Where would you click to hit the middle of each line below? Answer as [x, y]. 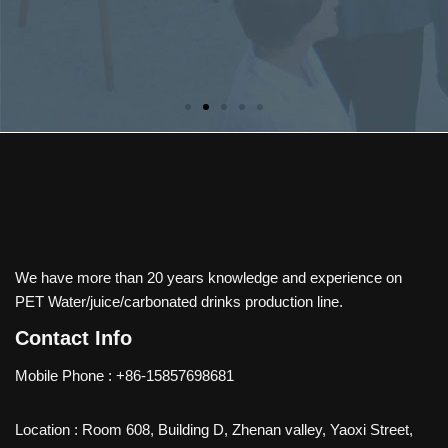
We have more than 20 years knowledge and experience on [208, 277]
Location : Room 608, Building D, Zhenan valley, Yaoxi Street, [214, 429]
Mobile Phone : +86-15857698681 [124, 375]
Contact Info [73, 338]
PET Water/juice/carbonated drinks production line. [179, 301]
